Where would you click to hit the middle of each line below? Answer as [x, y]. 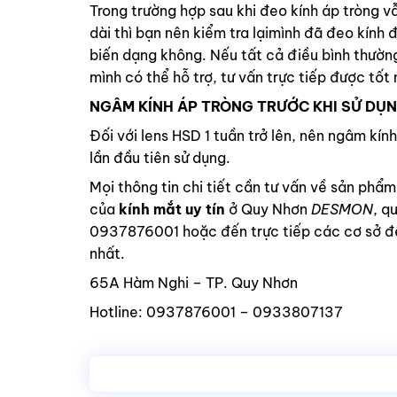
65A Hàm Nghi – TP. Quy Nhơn [193, 283]
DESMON [340, 210]
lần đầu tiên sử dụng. [160, 158]
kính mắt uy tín [170, 210]
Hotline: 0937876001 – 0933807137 [216, 312]
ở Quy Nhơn [266, 210]
